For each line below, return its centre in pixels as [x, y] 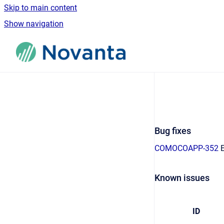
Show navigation [34, 24]
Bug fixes [173, 131]
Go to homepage [163, 45]
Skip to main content [40, 8]
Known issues [182, 178]
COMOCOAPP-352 [186, 148]
